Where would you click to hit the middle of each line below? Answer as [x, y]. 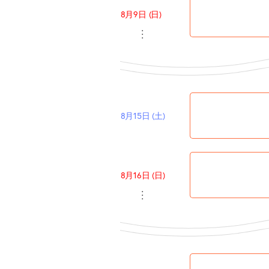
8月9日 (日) [141, 14]
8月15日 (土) [143, 115]
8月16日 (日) [143, 175]
